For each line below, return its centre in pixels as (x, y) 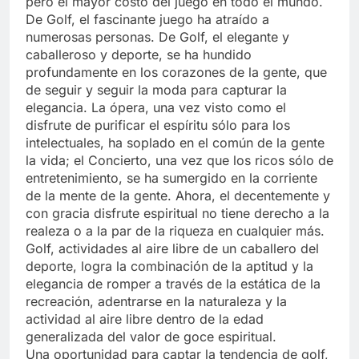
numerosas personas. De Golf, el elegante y (157, 36)
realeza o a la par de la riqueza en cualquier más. (175, 230)
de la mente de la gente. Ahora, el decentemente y (178, 195)
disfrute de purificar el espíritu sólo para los (158, 125)
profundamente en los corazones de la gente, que (176, 72)
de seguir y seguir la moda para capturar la (156, 89)
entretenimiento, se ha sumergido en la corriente (171, 177)
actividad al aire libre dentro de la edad (145, 319)
